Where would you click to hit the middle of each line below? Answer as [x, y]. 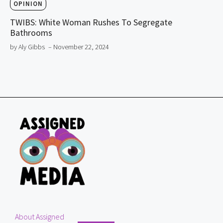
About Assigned [40, 217]
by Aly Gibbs [27, 47]
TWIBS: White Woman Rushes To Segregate [91, 22]
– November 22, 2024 [79, 47]
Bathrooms [31, 33]
